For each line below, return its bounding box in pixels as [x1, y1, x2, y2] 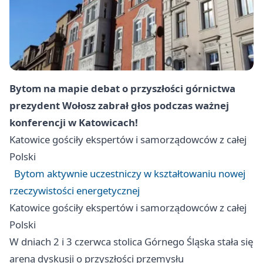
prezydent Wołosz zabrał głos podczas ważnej [9, 99, 229, 113]
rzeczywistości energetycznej [9, 184, 140, 198]
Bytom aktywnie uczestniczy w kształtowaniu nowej [14, 167, 245, 181]
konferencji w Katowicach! [9, 116, 138, 130]
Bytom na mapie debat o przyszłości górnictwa [9, 82, 235, 96]
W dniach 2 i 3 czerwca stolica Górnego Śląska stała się [9, 235, 253, 249]
